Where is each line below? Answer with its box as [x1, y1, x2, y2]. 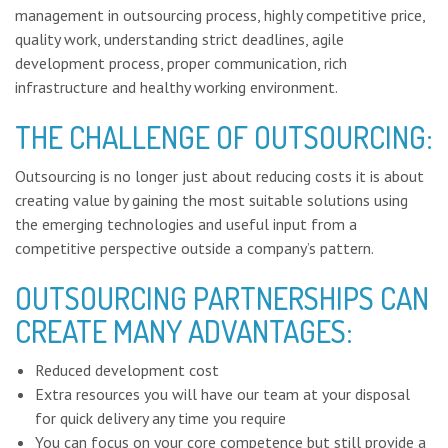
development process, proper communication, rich [15, 52, 347, 73]
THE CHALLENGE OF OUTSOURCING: [15, 117, 433, 156]
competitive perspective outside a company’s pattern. [15, 237, 374, 258]
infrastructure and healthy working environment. [15, 76, 338, 97]
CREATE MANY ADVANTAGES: [15, 311, 353, 350]
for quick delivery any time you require [35, 407, 286, 428]
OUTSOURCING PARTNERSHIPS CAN [15, 278, 429, 317]
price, [391, 4, 425, 25]
